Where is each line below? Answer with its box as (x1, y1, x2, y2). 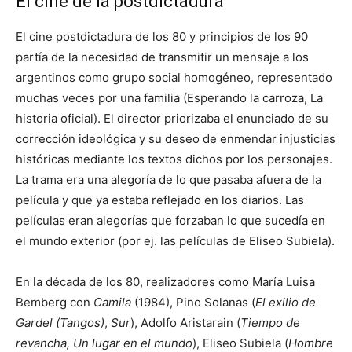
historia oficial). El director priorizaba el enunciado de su (16, 110, 328, 126)
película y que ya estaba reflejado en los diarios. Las (16, 192, 304, 207)
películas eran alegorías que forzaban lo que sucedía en (16, 212, 325, 228)
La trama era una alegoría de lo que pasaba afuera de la (16, 171, 321, 187)
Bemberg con (16, 294, 93, 310)
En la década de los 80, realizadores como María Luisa (16, 273, 315, 289)
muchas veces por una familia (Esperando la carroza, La (16, 90, 323, 105)
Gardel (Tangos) (16, 314, 104, 330)
